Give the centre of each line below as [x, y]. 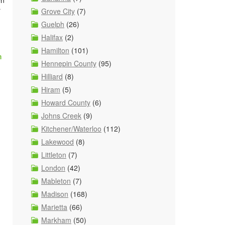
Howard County [66, 102]
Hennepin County [69, 63]
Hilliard [52, 76]
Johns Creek [61, 116]
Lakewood [58, 142]
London [53, 168]
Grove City [58, 11]
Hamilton [55, 50]
